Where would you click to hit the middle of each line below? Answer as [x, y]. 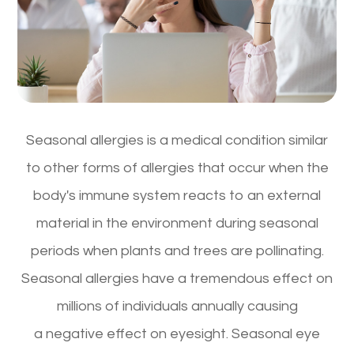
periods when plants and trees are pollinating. [177, 250]
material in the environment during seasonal [177, 223]
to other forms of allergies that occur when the [177, 168]
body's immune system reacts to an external [177, 195]
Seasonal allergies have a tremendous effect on [177, 278]
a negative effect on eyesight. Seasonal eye [177, 333]
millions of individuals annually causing [177, 306]
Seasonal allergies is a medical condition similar [177, 140]
